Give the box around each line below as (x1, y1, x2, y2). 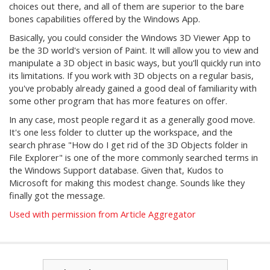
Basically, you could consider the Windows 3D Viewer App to (9, 32, 251, 43)
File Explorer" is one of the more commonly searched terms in (9, 152, 258, 163)
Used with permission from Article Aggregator (9, 209, 196, 220)
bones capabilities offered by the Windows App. (9, 13, 200, 25)
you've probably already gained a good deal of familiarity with (9, 83, 257, 94)
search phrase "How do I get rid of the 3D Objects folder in (9, 139, 248, 151)
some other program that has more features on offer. (9, 95, 227, 107)
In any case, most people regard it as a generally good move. (9, 114, 255, 125)
